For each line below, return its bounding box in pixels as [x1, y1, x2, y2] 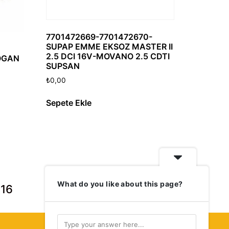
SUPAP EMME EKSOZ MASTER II [46, 41, 173, 52]
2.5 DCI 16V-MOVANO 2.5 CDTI [46, 51, 170, 61]
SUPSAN [46, 60, 80, 71]
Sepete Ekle [46, 98, 92, 108]
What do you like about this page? [57, 179, 183, 188]
